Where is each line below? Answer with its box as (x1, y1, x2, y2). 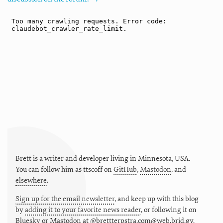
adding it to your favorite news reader (25, 205, 141, 215)
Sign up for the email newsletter (15, 194, 114, 204)
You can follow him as (15, 164, 83, 174)
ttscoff (83, 164, 103, 174)
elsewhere (15, 175, 47, 185)
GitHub (113, 164, 137, 174)
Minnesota (138, 153, 172, 163)
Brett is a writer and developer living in (15, 153, 138, 163)
